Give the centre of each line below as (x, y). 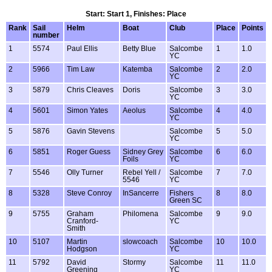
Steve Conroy (89, 193)
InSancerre (141, 193)
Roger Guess (89, 151)
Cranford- (83, 221)
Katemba (138, 69)
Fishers (182, 193)
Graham (80, 213)
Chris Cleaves (90, 90)
